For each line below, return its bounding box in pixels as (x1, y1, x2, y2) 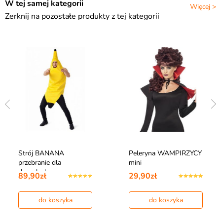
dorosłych (18, 167, 48, 177)
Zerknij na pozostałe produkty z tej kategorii (5, 11, 159, 22)
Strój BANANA (18, 148, 64, 158)
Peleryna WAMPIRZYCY (129, 148, 202, 158)
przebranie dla (18, 158, 61, 168)
